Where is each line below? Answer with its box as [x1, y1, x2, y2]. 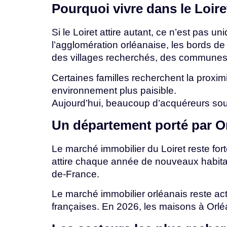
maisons [159, 201, 199, 212]
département [73, 118, 155, 132]
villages [70, 52, 106, 63]
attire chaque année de [52, 156, 155, 167]
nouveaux [155, 156, 201, 167]
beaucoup [106, 97, 153, 108]
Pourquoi [52, 2, 113, 16]
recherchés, [106, 52, 160, 63]
